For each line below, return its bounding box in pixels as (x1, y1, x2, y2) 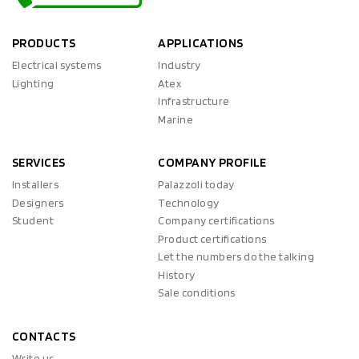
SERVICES (12, 155, 66, 171)
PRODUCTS (12, 35, 76, 51)
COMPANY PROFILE (158, 155, 267, 171)
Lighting (12, 76, 54, 90)
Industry (158, 58, 201, 72)
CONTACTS (12, 328, 76, 344)
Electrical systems (12, 58, 102, 72)
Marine (158, 112, 193, 126)
